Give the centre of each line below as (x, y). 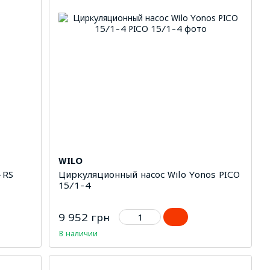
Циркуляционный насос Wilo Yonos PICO (149, 174)
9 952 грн (84, 218)
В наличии (78, 234)
